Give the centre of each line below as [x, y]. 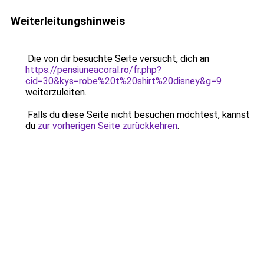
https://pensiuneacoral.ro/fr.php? [93, 70]
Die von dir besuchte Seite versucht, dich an [117, 59]
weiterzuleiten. [56, 92]
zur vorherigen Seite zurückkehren [108, 126]
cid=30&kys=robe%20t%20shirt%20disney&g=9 [123, 81]
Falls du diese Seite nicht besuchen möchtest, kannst [138, 115]
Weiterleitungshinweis [68, 21]
